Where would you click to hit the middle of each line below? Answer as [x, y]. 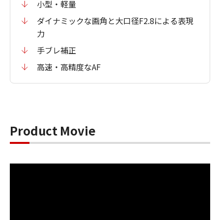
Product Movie [53, 130]
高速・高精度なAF [69, 67]
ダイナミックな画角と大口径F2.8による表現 [115, 21]
